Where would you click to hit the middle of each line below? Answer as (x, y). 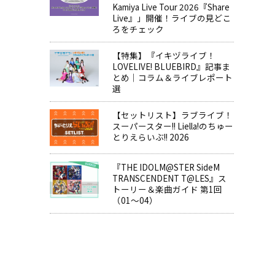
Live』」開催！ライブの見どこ (172, 18)
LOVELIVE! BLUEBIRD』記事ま (171, 67)
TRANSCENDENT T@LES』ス (169, 178)
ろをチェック (138, 29)
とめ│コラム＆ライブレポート (172, 78)
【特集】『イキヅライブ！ (164, 56)
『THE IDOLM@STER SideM (166, 167)
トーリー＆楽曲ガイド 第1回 (167, 189)
